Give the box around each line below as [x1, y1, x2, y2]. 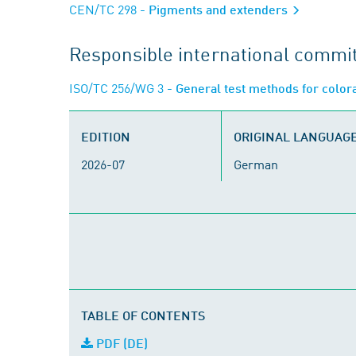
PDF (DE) [93, 335, 148, 350]
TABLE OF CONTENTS [81, 308, 205, 323]
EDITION [81, 129, 130, 144]
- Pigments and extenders [137, 2, 291, 17]
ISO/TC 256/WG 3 [69, 79, 164, 96]
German [234, 155, 278, 172]
